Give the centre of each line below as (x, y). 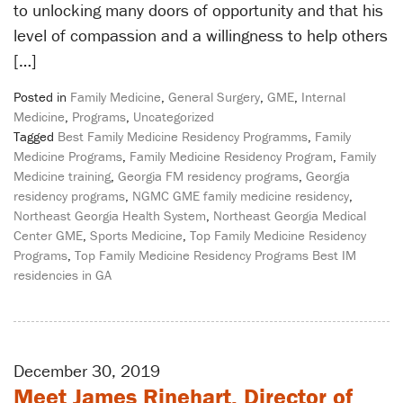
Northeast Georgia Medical (290, 215)
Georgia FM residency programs (208, 175)
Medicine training (62, 175)
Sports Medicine (136, 235)
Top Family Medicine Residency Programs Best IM (215, 255)
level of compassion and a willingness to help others (201, 35)
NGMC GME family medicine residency (241, 195)
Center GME (48, 235)
